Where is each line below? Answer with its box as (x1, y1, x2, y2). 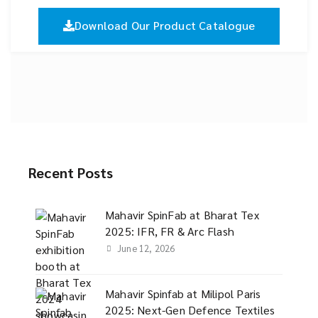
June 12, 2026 (117, 242, 175, 254)
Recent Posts (28, 163, 114, 182)
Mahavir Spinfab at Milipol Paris (105, 286, 261, 301)
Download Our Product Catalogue (75, 18, 255, 33)
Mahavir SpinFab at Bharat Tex (105, 207, 259, 222)
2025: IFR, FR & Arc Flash (105, 224, 234, 238)
